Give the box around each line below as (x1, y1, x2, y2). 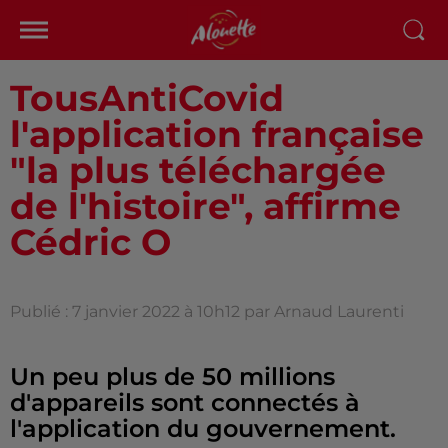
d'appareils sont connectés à (10, 388, 360, 417)
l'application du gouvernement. (10, 414, 396, 443)
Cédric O (10, 220, 171, 264)
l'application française (10, 112, 424, 156)
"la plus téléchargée (10, 148, 386, 192)
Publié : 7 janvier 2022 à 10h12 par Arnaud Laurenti (10, 302, 404, 321)
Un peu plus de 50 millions (10, 362, 335, 391)
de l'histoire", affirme (10, 184, 401, 228)
